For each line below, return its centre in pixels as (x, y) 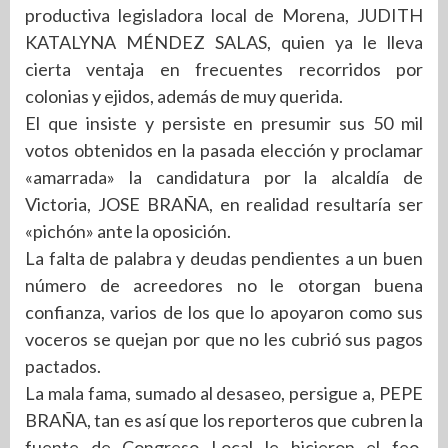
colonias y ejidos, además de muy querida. (184, 95)
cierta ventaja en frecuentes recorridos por (224, 68)
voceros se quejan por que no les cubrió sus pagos (224, 338)
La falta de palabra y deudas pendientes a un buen (224, 257)
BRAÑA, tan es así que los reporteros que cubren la (224, 419)
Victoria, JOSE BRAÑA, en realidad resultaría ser (224, 203)
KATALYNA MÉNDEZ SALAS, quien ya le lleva (224, 41)
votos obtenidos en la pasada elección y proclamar (224, 149)
